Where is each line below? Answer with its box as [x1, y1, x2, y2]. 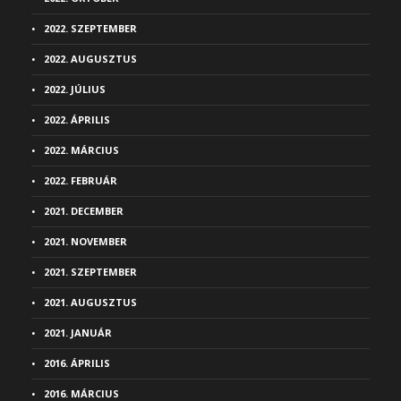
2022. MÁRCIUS [44, 143, 119, 157]
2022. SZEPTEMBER [44, 21, 137, 35]
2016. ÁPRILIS [44, 356, 110, 370]
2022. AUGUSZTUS [44, 52, 137, 65]
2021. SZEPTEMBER [44, 265, 137, 278]
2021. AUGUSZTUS [44, 295, 137, 309]
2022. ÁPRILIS [44, 113, 110, 126]
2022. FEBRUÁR [44, 174, 117, 187]
